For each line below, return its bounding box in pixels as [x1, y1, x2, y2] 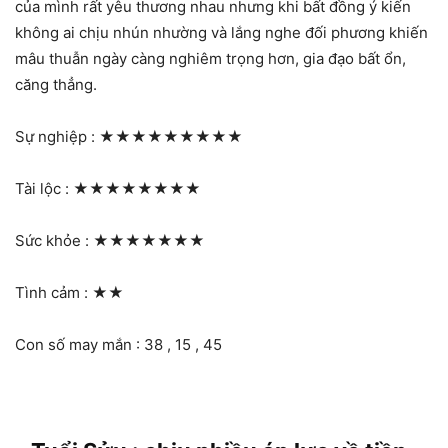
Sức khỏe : [15, 230, 93, 250]
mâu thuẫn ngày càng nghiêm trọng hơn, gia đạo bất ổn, [15, 48, 406, 68]
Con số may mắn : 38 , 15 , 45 [15, 334, 222, 354]
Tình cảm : [15, 282, 92, 302]
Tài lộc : [15, 178, 73, 198]
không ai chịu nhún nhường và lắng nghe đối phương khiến [15, 22, 428, 42]
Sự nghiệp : [15, 126, 99, 146]
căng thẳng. [15, 74, 97, 94]
